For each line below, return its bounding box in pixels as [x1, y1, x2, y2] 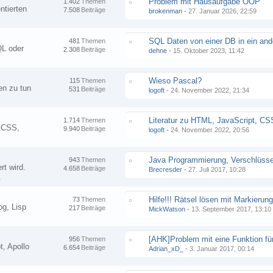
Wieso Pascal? [149, 76, 202, 85]
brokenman [149, 7, 183, 15]
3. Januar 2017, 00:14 [190, 245, 255, 252]
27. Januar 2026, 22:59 [188, 7, 257, 15]
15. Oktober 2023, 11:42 [173, 47, 245, 54]
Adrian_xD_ [149, 245, 184, 252]
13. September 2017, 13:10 [191, 205, 272, 213]
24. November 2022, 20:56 [171, 126, 250, 133]
